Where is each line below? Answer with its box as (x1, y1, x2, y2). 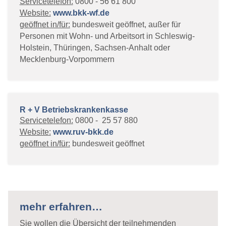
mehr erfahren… (19, 201, 102, 212)
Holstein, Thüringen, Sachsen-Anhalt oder (19, 43, 170, 52)
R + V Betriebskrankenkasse (19, 105, 128, 114)
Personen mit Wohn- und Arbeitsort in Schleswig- (19, 32, 195, 40)
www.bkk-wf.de (52, 9, 109, 17)
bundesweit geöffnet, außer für (70, 20, 181, 29)
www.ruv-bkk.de (52, 128, 114, 136)
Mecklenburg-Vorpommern (19, 55, 115, 64)
